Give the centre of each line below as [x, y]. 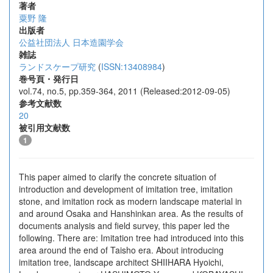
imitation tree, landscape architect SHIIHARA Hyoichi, [121, 262]
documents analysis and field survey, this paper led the [124, 225]
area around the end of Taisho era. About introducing [121, 250]
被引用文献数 [44, 127]
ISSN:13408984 [132, 66]
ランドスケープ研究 [57, 66]
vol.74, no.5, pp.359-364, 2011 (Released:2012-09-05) [125, 91]
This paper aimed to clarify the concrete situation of [118, 177]
